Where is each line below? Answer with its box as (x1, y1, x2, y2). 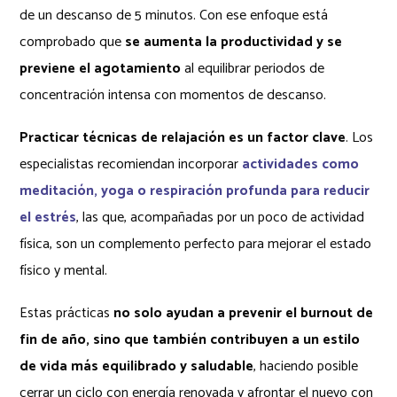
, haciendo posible (253, 354, 359, 378)
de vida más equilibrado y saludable (19, 354, 254, 378)
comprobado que (19, 29, 126, 54)
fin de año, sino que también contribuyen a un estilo (19, 327, 361, 352)
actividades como (242, 152, 360, 176)
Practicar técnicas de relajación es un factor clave (19, 125, 346, 150)
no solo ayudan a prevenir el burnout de (110, 300, 374, 325)
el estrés (19, 205, 77, 230)
